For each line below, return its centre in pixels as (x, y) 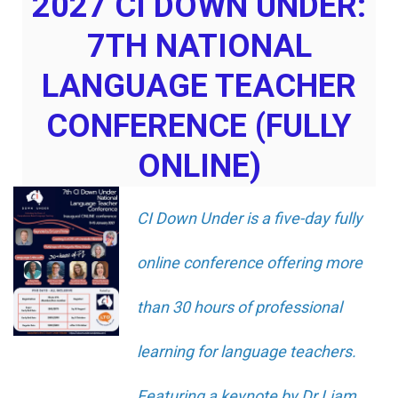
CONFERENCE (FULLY (199, 126)
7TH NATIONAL (199, 46)
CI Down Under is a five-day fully (250, 218)
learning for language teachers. (247, 351)
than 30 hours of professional (240, 306)
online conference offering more (250, 262)
